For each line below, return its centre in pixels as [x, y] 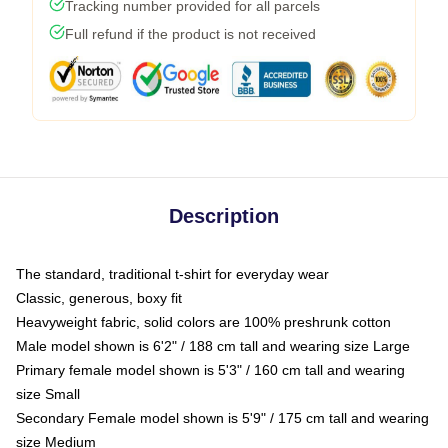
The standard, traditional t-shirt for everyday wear [172, 273]
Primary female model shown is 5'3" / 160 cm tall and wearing [210, 369]
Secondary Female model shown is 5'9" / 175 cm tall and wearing [222, 417]
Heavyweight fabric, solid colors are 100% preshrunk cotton [203, 321]
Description [224, 215]
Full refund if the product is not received [190, 33]
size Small [48, 393]
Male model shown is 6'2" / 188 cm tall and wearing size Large [213, 345]
